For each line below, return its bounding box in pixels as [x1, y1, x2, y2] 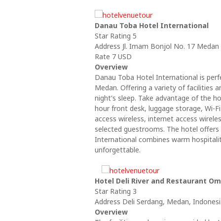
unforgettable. [95, 145, 141, 154]
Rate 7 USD [95, 52, 132, 61]
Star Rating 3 [95, 186, 137, 196]
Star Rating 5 [95, 31, 137, 40]
